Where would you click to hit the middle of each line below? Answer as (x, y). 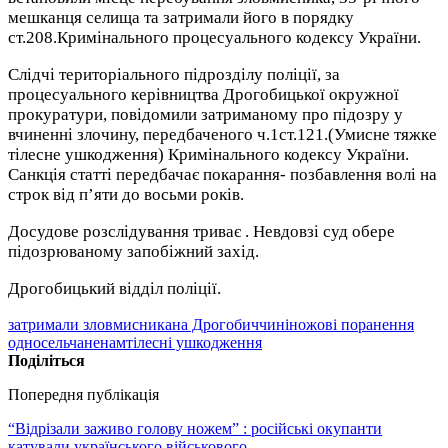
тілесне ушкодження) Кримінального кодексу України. (208, 154)
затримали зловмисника (90, 324)
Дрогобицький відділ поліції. (114, 288)
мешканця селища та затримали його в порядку (181, 17)
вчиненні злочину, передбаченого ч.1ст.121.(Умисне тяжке (222, 134)
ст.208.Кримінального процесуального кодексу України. (214, 37)
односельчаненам (67, 342)
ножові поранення (351, 324)
